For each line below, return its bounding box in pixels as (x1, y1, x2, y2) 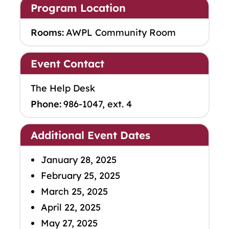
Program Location (31, 1, 126, 15)
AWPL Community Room (66, 27, 176, 39)
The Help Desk (31, 82, 95, 95)
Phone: (31, 98, 61, 110)
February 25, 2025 (41, 170, 120, 182)
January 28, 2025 (41, 154, 117, 166)
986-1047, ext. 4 (63, 98, 132, 110)
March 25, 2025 (41, 186, 108, 198)
